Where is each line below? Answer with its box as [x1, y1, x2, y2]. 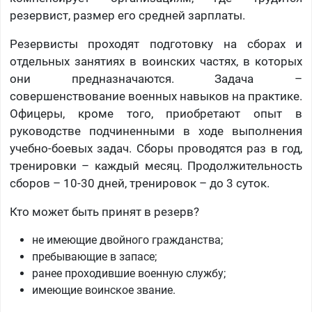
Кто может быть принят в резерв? [9, 205, 199, 219]
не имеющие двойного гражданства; [31, 233, 223, 247]
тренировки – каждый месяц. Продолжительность [9, 159, 303, 173]
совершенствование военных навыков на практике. [9, 89, 303, 104]
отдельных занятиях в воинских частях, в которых [9, 54, 303, 69]
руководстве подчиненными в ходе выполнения [9, 124, 303, 139]
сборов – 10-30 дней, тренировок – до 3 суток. [9, 176, 270, 191]
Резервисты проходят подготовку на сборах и [9, 37, 303, 52]
